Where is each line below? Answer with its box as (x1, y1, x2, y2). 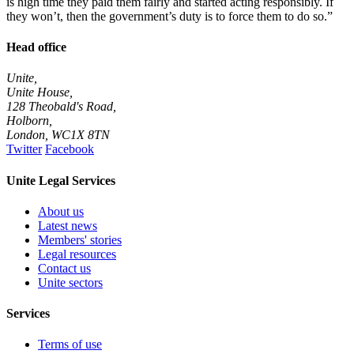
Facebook (45, 142, 94, 156)
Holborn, (6, 114, 52, 128)
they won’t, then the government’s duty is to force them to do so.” (6, 9, 333, 23)
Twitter (6, 142, 42, 156)
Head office (6, 40, 66, 55)
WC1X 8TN (51, 128, 110, 142)
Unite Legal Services (6, 173, 115, 187)
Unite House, (6, 85, 73, 100)
